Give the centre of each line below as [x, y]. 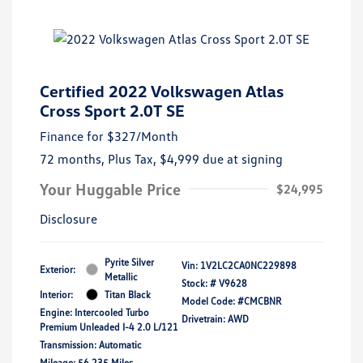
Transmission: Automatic [91, 344]
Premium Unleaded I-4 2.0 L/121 [109, 327]
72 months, [74, 158]
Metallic [121, 276]
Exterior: [58, 269]
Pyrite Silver [129, 262]
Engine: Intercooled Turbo [94, 312]
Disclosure [68, 218]
